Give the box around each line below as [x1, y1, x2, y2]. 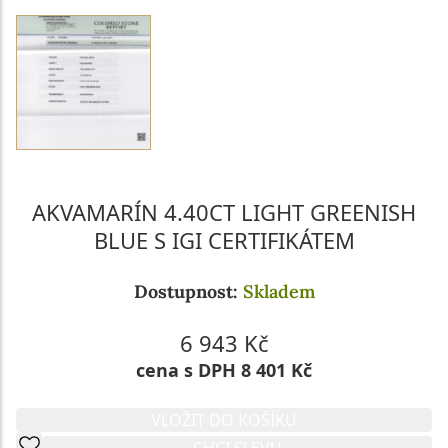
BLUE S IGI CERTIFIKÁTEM [93, 224, 355, 255]
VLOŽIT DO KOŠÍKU [151, 408, 297, 431]
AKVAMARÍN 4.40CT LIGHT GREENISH [32, 196, 416, 227]
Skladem [242, 279, 315, 303]
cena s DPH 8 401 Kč [136, 357, 312, 382]
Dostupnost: [133, 279, 243, 303]
